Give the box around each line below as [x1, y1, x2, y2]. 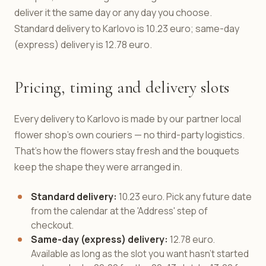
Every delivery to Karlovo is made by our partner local [14, 112, 241, 125]
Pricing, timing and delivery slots [14, 77, 230, 97]
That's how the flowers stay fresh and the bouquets [14, 144, 239, 157]
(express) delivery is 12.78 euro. [14, 38, 152, 51]
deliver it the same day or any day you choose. [14, 6, 212, 19]
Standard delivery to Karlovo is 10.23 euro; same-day [14, 22, 239, 35]
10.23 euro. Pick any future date [117, 190, 252, 203]
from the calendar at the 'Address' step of [31, 204, 208, 217]
